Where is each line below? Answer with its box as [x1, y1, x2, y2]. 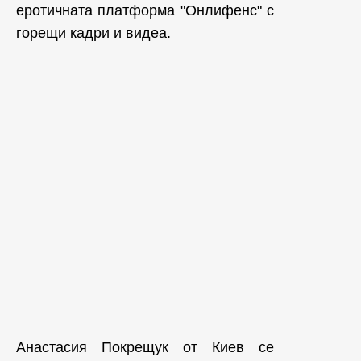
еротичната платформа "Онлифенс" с [16, 2, 274, 19]
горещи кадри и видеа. [16, 24, 171, 41]
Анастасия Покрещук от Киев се [16, 338, 274, 355]
